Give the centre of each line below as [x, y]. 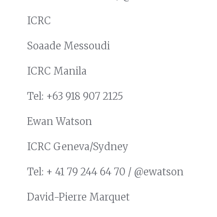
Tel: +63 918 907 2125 [75, 96]
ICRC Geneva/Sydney [78, 147]
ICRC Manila [57, 71]
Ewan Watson [60, 122]
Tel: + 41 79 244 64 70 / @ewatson [105, 172]
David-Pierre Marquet [78, 197]
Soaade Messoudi [69, 46]
